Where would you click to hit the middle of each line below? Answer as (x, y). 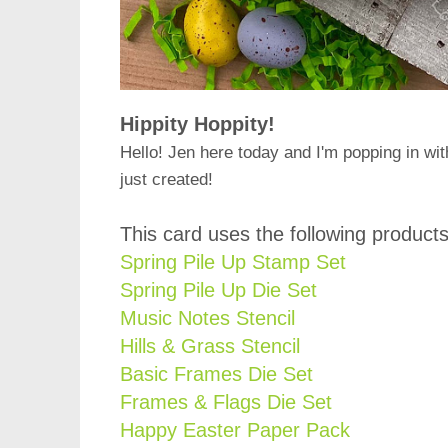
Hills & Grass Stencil (210, 346)
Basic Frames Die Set (216, 374)
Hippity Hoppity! (200, 124)
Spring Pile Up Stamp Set (233, 262)
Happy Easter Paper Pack (235, 430)
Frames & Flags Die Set (226, 402)
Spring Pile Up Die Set (218, 290)
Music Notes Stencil (207, 318)
